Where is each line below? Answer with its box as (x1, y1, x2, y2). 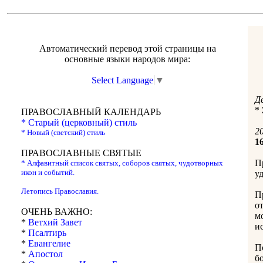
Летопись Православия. (21, 186, 99, 195)
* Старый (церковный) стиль (21, 117, 137, 127)
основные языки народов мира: (65, 53, 190, 64)
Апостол (28, 248, 63, 259)
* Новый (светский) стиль (21, 127, 105, 137)
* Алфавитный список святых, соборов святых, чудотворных (21, 158, 223, 167)
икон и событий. (21, 167, 75, 177)
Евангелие (28, 238, 70, 248)
